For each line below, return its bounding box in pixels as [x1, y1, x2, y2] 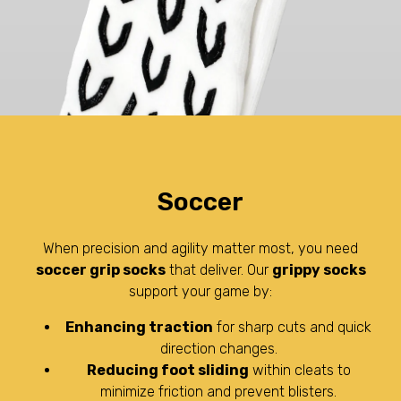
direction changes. [159, 339, 277, 357]
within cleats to [248, 361, 351, 379]
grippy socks [271, 260, 366, 278]
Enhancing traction [65, 318, 213, 336]
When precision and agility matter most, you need [43, 239, 358, 257]
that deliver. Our [165, 260, 272, 278]
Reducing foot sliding [86, 361, 249, 379]
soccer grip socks [35, 260, 166, 278]
